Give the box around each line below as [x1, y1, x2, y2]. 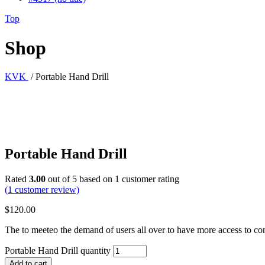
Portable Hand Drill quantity [5, 245, 111, 256]
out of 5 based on [46, 173, 115, 184]
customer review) [12, 184, 79, 195]
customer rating [119, 173, 179, 184]
